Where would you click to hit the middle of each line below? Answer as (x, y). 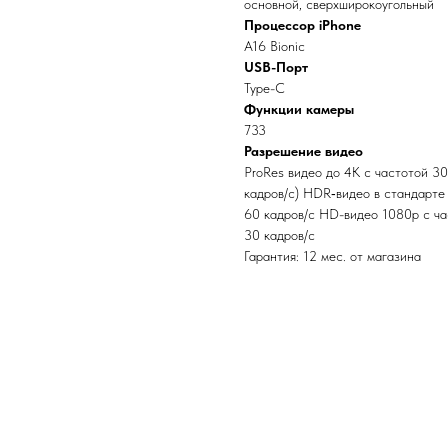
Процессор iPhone (302, 24)
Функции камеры (299, 108)
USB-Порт (276, 66)
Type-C (264, 87)
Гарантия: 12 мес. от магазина (332, 255)
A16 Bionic (274, 45)
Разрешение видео (303, 150)
